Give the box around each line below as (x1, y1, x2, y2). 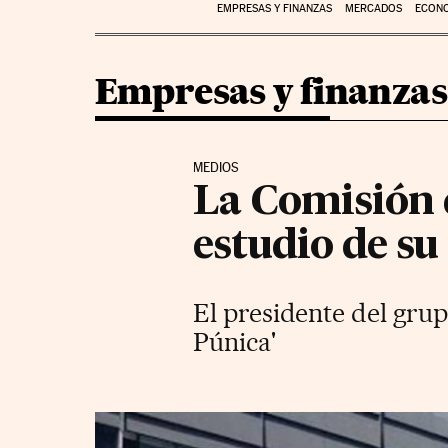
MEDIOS (193, 159, 240, 175)
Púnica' (193, 325, 276, 357)
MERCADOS (344, 2, 402, 15)
